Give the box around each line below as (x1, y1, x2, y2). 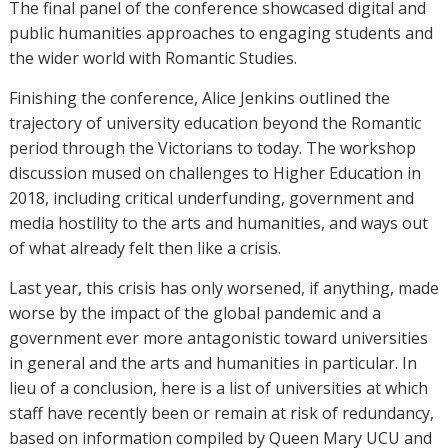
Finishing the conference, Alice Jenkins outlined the (8, 86, 390, 109)
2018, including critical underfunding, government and (8, 186, 414, 209)
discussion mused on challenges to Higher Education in (8, 161, 421, 184)
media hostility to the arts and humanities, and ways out (8, 211, 428, 234)
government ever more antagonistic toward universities (8, 326, 428, 349)
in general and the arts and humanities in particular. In (8, 351, 417, 374)
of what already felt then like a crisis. (8, 236, 281, 259)
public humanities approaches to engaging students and (8, 21, 433, 44)
